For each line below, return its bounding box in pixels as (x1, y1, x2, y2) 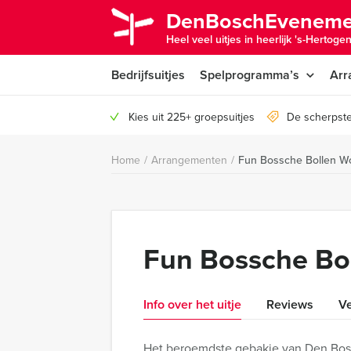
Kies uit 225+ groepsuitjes (128, 109, 255, 125)
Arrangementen (151, 152, 227, 168)
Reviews (266, 295, 313, 313)
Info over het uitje (143, 295, 241, 313)
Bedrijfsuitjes (111, 66, 185, 84)
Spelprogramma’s (200, 66, 299, 84)
